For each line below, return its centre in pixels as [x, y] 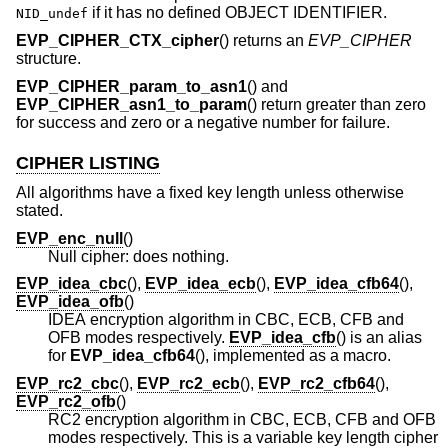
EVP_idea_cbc [71, 284]
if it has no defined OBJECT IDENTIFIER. [237, 13]
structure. [48, 58]
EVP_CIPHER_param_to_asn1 [131, 86]
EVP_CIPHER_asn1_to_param [131, 104]
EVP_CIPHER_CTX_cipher [117, 40]
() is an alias [343, 338]
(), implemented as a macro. [367, 356]
